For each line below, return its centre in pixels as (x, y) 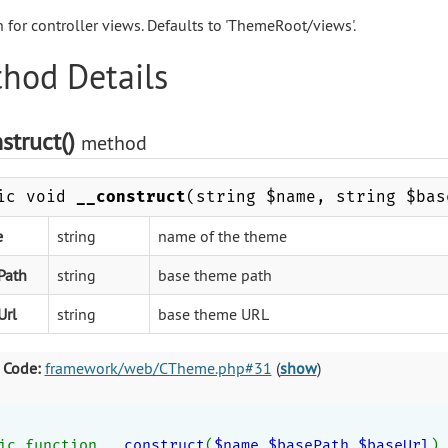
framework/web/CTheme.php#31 (158, 367)
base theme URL (213, 313)
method (113, 142)
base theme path (214, 274)
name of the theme (222, 235)
